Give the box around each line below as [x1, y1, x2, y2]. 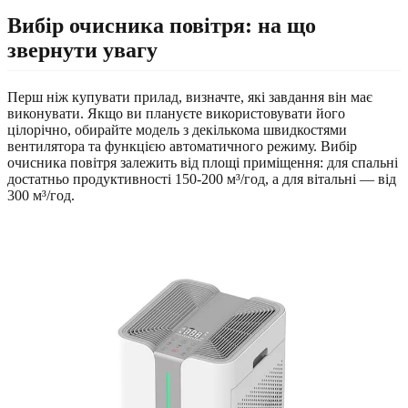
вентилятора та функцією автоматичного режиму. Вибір [7, 138, 357, 155]
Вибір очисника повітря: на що [7, 14, 316, 38]
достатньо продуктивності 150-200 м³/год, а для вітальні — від [7, 171, 396, 188]
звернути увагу [7, 38, 158, 63]
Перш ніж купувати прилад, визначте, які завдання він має [7, 89, 372, 106]
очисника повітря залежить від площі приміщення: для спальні [7, 155, 398, 171]
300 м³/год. [7, 188, 75, 204]
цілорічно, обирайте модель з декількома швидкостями [7, 122, 347, 138]
